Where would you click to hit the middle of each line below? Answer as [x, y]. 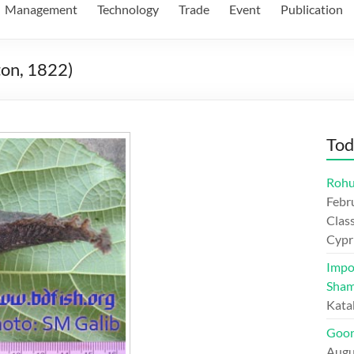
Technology [128, 9]
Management [41, 9]
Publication [312, 9]
